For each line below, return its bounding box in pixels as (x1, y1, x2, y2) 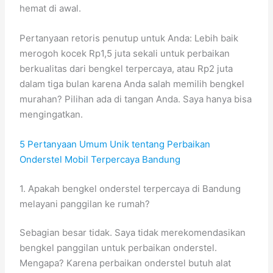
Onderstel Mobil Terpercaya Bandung (19, 154, 181, 165)
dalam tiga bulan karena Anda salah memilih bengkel (19, 78, 245, 90)
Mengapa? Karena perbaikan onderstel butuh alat (19, 257, 232, 269)
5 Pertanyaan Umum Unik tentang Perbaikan (19, 138, 211, 150)
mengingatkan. (19, 108, 83, 120)
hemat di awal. (19, 2, 82, 14)
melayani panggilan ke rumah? (19, 197, 151, 210)
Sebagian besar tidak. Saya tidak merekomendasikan (19, 227, 246, 238)
